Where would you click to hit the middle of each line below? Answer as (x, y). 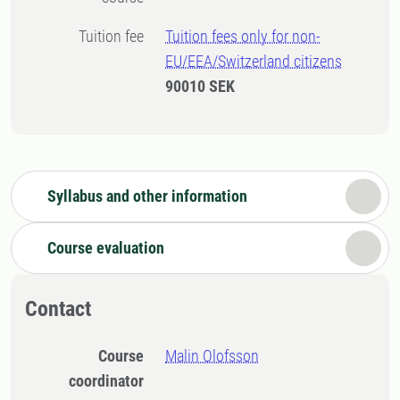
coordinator (107, 381)
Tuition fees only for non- (243, 36)
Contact (58, 309)
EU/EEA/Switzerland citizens (254, 61)
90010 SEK (200, 86)
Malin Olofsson (212, 356)
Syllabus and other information (147, 196)
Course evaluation (106, 248)
